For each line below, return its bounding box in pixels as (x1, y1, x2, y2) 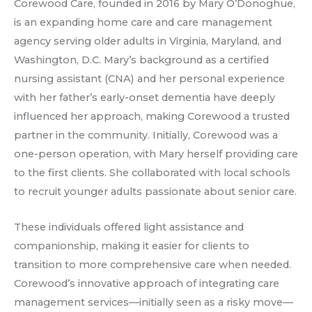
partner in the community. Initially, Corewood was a (14, 129, 278, 142)
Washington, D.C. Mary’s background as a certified (14, 54, 269, 67)
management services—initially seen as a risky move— (14, 295, 293, 309)
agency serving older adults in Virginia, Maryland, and (14, 35, 281, 48)
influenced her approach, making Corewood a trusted (14, 110, 290, 123)
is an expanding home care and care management (14, 16, 272, 29)
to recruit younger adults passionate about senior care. (14, 185, 297, 198)
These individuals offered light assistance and (14, 220, 244, 233)
